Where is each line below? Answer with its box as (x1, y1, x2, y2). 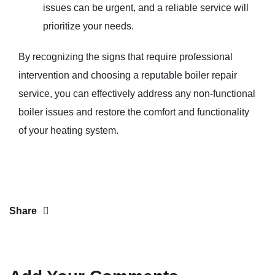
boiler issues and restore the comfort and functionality (18, 106, 249, 117)
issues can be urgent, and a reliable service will (43, 2, 249, 13)
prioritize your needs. (43, 20, 134, 31)
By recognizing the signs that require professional (18, 51, 233, 62)
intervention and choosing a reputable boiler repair (18, 69, 237, 80)
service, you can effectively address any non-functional (18, 88, 255, 99)
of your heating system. (18, 125, 118, 136)
